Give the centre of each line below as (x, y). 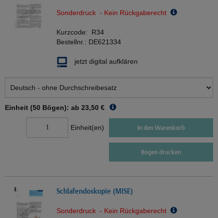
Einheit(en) (87, 128)
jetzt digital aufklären (106, 62)
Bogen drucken (161, 152)
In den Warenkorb (161, 127)
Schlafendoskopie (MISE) (95, 191)
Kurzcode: (74, 32)
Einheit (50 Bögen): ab (42, 108)
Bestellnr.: (73, 42)
